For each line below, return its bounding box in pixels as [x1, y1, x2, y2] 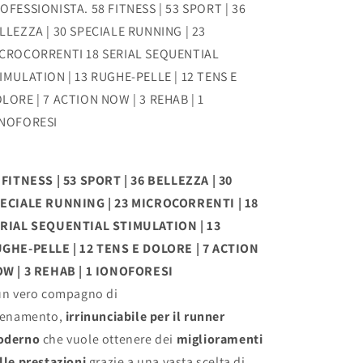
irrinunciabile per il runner [65, 308, 225, 325]
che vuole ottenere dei [42, 331, 174, 348]
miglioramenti [176, 331, 263, 348]
